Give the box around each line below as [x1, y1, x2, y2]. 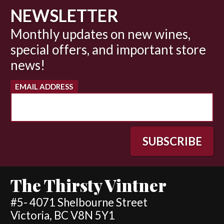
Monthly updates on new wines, [10, 25, 190, 42]
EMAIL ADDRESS [15, 81, 73, 91]
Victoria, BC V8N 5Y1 [10, 208, 115, 222]
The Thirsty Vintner [10, 174, 166, 196]
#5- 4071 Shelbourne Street [10, 195, 147, 209]
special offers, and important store [10, 41, 206, 57]
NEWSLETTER [10, 5, 118, 26]
